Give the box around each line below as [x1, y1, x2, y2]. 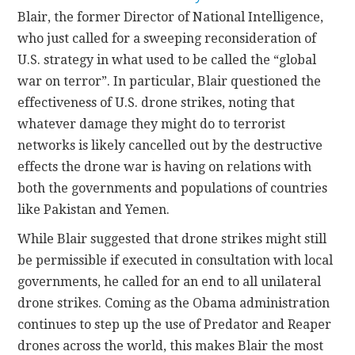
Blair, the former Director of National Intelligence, [17, 9, 324, 25]
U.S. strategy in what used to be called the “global [17, 52, 317, 67]
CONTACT [38, 27, 110, 44]
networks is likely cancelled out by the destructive [17, 137, 323, 153]
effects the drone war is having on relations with [17, 158, 312, 174]
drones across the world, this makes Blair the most [17, 338, 324, 353]
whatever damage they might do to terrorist [17, 116, 286, 132]
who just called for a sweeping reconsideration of [17, 30, 317, 46]
